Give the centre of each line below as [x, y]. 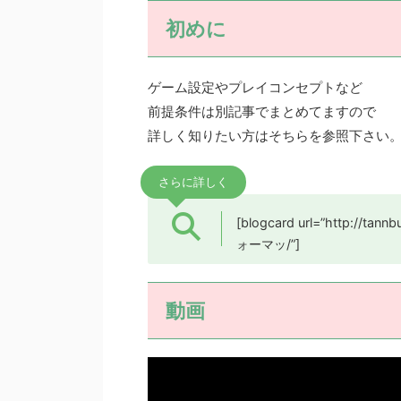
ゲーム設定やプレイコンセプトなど [255, 87]
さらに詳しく [193, 182]
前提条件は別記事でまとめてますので [262, 111]
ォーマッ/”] [268, 243]
